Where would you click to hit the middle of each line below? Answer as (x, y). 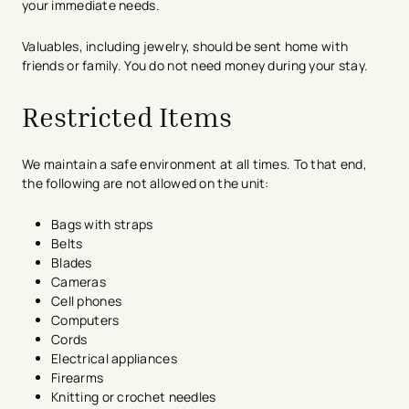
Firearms (79, 378)
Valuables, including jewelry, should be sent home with (185, 46)
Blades (73, 262)
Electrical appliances (116, 358)
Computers (87, 320)
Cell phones (88, 301)
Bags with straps (104, 224)
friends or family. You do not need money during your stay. (195, 65)
